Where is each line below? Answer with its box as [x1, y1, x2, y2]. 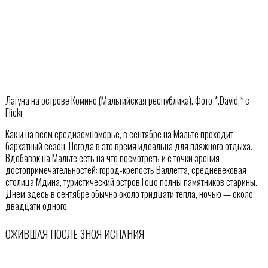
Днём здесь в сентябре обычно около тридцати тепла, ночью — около [5, 187, 253, 202]
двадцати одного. [5, 199, 69, 214]
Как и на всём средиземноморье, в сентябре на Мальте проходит [5, 127, 233, 142]
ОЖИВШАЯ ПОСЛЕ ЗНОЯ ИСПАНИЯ [5, 225, 144, 242]
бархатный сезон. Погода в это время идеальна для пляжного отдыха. [5, 139, 252, 154]
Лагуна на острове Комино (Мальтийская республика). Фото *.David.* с [5, 93, 249, 108]
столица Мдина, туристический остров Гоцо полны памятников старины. [5, 175, 257, 190]
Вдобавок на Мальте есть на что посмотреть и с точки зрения [5, 151, 220, 166]
